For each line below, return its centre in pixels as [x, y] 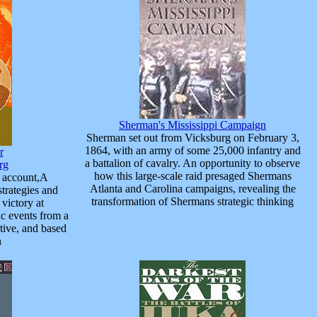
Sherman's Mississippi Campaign [192, 125]
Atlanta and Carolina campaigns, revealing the [192, 188]
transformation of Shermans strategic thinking [192, 201]
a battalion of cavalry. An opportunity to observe [192, 163]
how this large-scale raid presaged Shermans [192, 175]
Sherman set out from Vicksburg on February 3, [192, 137]
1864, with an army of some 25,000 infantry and [192, 150]
